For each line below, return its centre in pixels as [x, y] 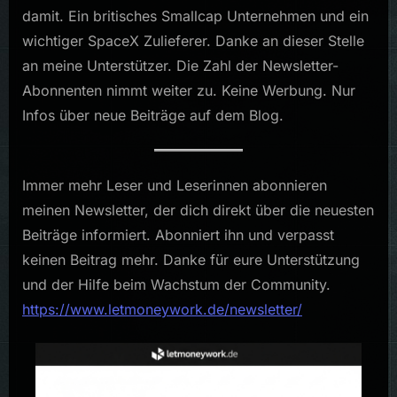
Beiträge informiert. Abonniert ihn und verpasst [178, 234]
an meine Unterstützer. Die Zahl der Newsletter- [180, 65]
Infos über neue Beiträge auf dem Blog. [153, 115]
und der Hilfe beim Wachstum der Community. [176, 284]
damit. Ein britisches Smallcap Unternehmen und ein [195, 16]
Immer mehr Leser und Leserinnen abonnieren [175, 185]
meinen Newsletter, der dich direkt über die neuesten [198, 210]
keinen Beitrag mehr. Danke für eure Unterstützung [191, 259]
